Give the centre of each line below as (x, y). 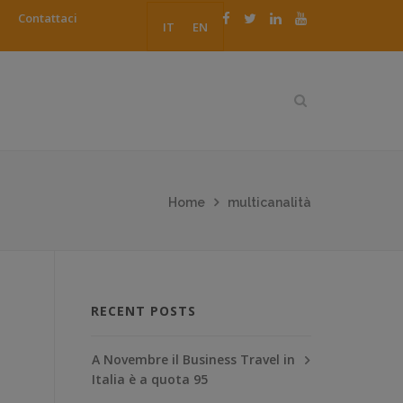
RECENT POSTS (143, 310)
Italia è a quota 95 (150, 379)
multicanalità (269, 202)
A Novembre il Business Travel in (193, 359)
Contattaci (48, 18)
